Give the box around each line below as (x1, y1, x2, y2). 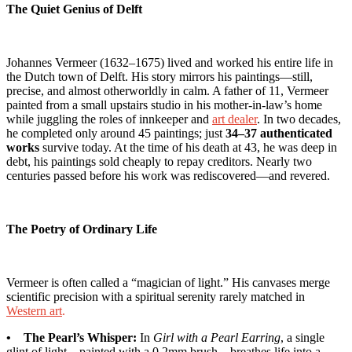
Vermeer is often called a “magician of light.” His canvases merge (6, 275, 330, 289)
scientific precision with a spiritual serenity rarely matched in (6, 289, 305, 303)
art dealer (212, 112, 257, 126)
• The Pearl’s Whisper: (6, 330, 137, 344)
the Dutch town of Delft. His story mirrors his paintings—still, (6, 69, 313, 83)
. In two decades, (257, 112, 341, 126)
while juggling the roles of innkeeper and (6, 112, 212, 126)
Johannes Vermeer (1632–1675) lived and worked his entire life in (6, 55, 333, 69)
